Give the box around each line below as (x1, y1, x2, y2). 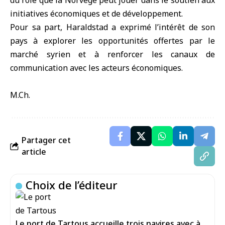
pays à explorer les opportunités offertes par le (10, 35, 215, 46)
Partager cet (22, 135, 71, 146)
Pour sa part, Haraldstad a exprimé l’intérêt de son (10, 22, 215, 33)
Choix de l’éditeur (26, 177, 118, 192)
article (22, 146, 46, 157)
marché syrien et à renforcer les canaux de (10, 49, 215, 60)
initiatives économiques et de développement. (10, 8, 183, 19)
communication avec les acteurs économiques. (10, 62, 183, 73)
